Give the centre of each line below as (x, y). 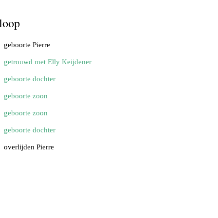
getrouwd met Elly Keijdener (48, 62)
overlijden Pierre (29, 147)
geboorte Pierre (27, 45)
